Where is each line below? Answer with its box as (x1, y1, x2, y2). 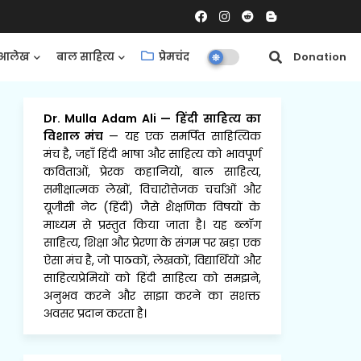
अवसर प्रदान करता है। (43, 305, 147, 322)
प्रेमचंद (156, 49, 190, 64)
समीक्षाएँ (219, 49, 263, 64)
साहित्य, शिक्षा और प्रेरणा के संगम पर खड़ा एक (43, 234, 261, 251)
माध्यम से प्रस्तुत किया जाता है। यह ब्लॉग (43, 217, 261, 233)
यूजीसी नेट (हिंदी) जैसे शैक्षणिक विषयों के (43, 199, 261, 215)
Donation (291, 49, 347, 64)
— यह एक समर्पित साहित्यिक (108, 128, 261, 144)
